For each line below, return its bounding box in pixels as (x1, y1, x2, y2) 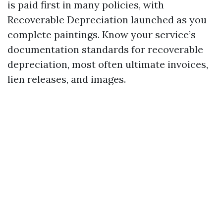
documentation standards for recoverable (7, 43, 203, 55)
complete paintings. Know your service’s (7, 28, 196, 41)
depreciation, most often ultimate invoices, (7, 58, 208, 70)
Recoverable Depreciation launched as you (7, 13, 207, 26)
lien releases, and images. (7, 73, 126, 85)
